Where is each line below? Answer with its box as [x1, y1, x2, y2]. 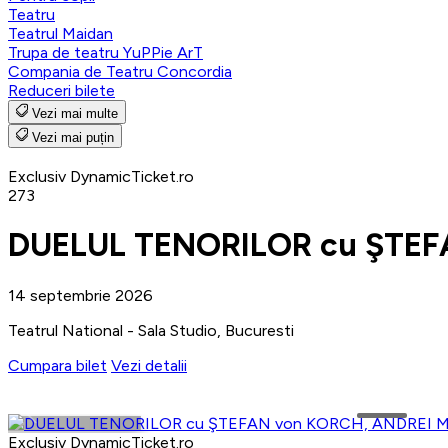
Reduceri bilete [8, 80, 115, 100]
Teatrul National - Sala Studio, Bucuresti [8, 320, 294, 340]
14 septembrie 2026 [8, 285, 153, 305]
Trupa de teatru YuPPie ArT [8, 42, 203, 62]
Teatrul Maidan [8, 23, 113, 43]
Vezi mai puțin [32, 129, 114, 145]
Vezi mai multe [32, 105, 118, 121]
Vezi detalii [111, 355, 187, 375]
